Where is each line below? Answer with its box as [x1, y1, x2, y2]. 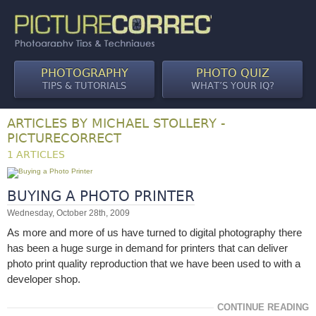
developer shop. [7, 273, 80, 285]
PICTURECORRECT [7, 130, 121, 145]
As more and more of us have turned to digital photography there [7, 226, 302, 238]
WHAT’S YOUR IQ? [191, 80, 275, 91]
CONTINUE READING [217, 301, 309, 312]
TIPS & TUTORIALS [42, 80, 127, 91]
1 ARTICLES [7, 149, 65, 160]
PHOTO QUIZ [196, 67, 270, 80]
